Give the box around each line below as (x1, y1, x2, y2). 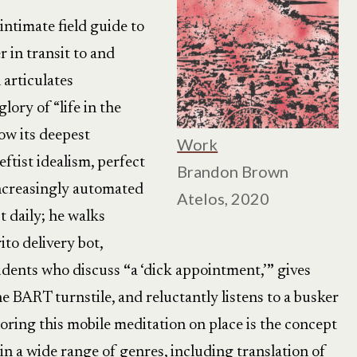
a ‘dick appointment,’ (130, 263, 267, 279)
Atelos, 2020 (177, 189, 270, 208)
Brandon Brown (177, 162, 289, 181)
